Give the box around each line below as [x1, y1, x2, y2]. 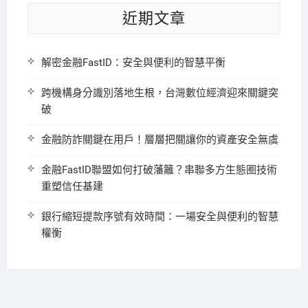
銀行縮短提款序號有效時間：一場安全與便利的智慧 [41, 210, 278, 223]
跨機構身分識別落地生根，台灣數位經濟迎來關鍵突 [41, 87, 278, 99]
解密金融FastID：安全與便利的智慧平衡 [41, 56, 225, 69]
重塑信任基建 [41, 180, 103, 192]
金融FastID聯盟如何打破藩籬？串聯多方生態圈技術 [41, 164, 277, 176]
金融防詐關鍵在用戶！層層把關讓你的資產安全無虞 [41, 133, 278, 146]
